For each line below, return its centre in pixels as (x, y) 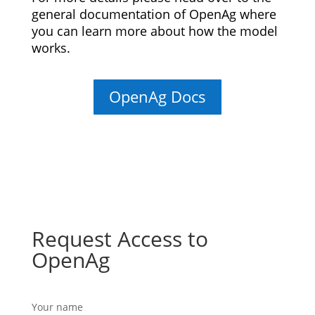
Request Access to (120, 238)
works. (54, 47)
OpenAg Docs (157, 97)
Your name (57, 307)
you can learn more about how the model (154, 31)
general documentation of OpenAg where (154, 14)
